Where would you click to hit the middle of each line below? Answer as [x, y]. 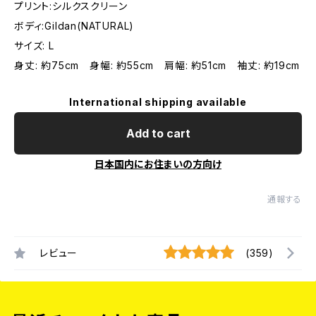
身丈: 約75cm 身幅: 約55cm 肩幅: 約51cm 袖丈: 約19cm [157, 65]
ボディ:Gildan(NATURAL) [74, 26]
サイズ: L [34, 45]
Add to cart [158, 133]
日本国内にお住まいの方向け [158, 164]
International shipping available [158, 102]
